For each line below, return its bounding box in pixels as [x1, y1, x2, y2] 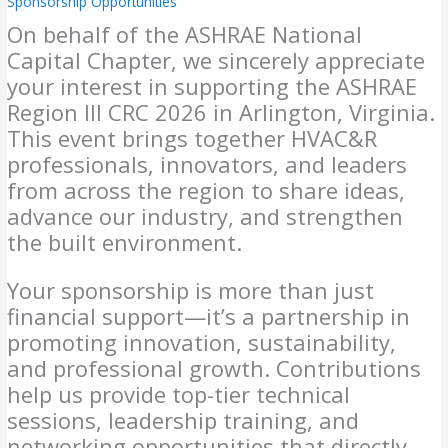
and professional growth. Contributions [7, 352, 422, 383]
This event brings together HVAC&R [7, 122, 378, 153]
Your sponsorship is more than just [7, 274, 375, 305]
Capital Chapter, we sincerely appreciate [7, 44, 426, 75]
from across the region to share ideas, [7, 174, 406, 205]
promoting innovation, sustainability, [7, 326, 397, 357]
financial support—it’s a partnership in [7, 300, 411, 331]
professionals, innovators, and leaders [7, 148, 408, 179]
